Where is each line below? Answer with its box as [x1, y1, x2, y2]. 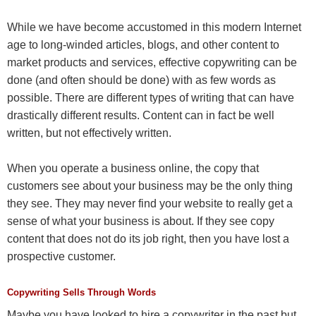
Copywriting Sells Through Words [7, 286, 156, 298]
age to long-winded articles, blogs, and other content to [7, 38, 279, 51]
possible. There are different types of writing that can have [7, 91, 294, 104]
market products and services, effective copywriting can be [7, 56, 297, 68]
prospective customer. [7, 250, 116, 262]
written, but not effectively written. [7, 126, 171, 139]
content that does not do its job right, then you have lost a [7, 232, 289, 245]
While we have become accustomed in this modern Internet [7, 20, 301, 33]
